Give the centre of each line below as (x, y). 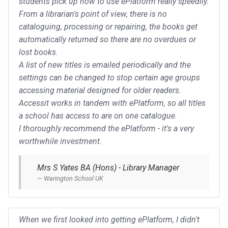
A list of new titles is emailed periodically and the (105, 65)
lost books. (38, 52)
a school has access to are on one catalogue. (98, 116)
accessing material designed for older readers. (100, 90)
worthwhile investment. (60, 141)
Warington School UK (74, 178)
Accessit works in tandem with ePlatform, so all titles (112, 103)
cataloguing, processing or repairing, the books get (108, 26)
